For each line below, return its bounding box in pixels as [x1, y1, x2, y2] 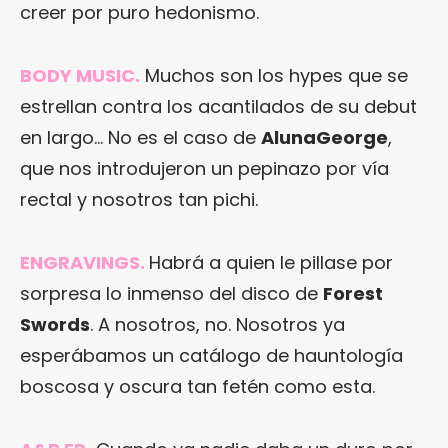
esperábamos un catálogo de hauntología [20, 343, 403, 369]
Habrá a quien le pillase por [149, 250, 393, 276]
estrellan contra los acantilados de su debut [20, 94, 417, 120]
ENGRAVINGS [20, 250, 140, 276]
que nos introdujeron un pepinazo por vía [20, 156, 389, 182]
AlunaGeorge [261, 125, 388, 151]
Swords [20, 312, 90, 338]
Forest [323, 281, 383, 307]
